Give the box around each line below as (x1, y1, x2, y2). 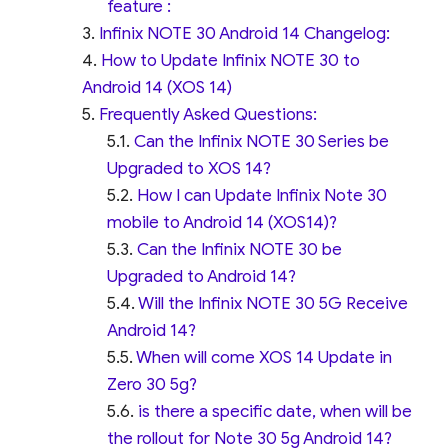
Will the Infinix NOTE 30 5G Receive (138, 293, 409, 315)
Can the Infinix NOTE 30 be (137, 239, 343, 261)
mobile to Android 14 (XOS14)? (107, 212, 338, 234)
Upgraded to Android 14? (107, 266, 297, 288)
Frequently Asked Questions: (98, 104, 317, 126)
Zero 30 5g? (107, 374, 198, 396)
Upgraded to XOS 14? (107, 158, 272, 180)
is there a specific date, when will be (138, 401, 413, 423)
